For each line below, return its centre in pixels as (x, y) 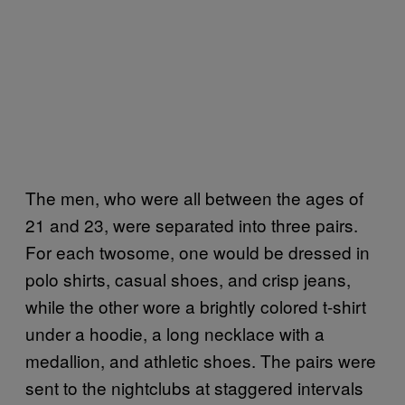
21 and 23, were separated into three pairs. (192, 224)
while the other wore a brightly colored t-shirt (196, 306)
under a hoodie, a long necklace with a (175, 333)
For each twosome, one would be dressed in (198, 251)
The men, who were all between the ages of (194, 197)
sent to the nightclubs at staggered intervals (194, 387)
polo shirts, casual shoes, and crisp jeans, (188, 278)
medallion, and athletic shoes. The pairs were (201, 360)
